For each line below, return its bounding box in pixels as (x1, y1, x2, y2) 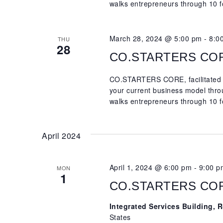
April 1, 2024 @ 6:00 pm (109, 162, 192, 173)
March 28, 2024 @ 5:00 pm (109, 33, 202, 44)
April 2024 (42, 130, 81, 142)
